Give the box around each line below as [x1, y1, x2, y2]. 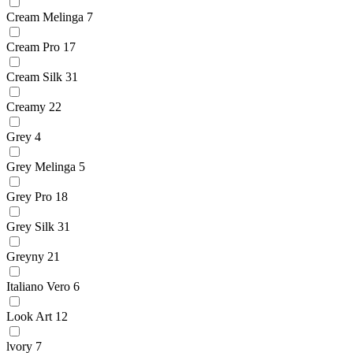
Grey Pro [6, 189, 52, 203]
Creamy [6, 99, 46, 113]
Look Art [6, 309, 52, 323]
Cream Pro [6, 39, 60, 54]
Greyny [6, 249, 44, 263]
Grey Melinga [6, 159, 76, 173]
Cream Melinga [6, 9, 84, 24]
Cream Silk [6, 69, 62, 84]
